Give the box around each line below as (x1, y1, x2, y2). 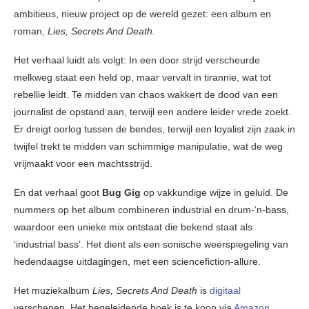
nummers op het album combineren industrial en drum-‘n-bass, (14, 204, 289, 216)
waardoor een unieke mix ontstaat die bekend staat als (14, 221, 252, 233)
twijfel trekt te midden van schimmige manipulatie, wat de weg (14, 141, 283, 152)
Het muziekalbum (14, 285, 92, 297)
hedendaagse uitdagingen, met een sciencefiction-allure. (14, 256, 261, 268)
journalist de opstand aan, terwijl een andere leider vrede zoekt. (14, 106, 291, 118)
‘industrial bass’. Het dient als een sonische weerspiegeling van (14, 239, 288, 250)
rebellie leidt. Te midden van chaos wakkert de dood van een (14, 89, 278, 101)
